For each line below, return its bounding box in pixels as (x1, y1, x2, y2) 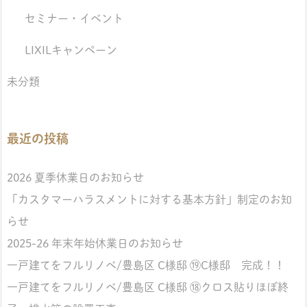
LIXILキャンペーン (24, 45, 117, 56)
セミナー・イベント (24, 13, 123, 25)
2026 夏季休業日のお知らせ (7, 171, 144, 183)
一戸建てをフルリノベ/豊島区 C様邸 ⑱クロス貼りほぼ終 (7, 281, 288, 293)
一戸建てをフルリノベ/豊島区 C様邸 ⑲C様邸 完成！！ (7, 259, 285, 271)
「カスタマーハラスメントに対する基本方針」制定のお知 (7, 193, 292, 205)
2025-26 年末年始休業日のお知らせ (7, 237, 183, 249)
